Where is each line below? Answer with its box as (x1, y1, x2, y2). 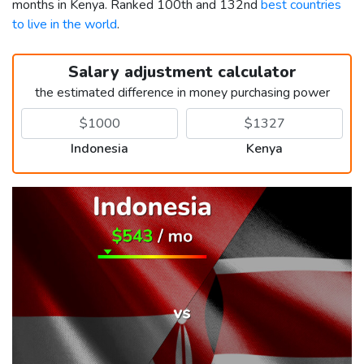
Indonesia (71, 139, 128, 158)
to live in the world (12, 15, 117, 33)
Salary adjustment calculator (67, 60, 297, 83)
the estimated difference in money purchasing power (34, 83, 330, 102)
